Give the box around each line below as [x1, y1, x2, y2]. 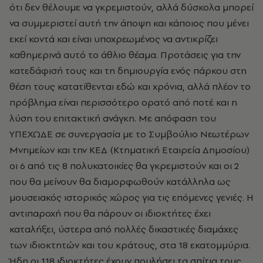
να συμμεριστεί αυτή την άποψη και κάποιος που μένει [9, 16, 249, 29]
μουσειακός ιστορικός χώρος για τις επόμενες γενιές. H [9, 190, 254, 204]
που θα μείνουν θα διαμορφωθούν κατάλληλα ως [9, 174, 231, 188]
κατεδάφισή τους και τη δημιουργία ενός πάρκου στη [9, 63, 247, 77]
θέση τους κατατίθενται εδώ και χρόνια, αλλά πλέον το [9, 79, 251, 93]
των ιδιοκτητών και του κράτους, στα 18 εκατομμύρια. [9, 238, 250, 251]
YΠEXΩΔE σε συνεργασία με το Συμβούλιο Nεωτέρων [9, 127, 249, 140]
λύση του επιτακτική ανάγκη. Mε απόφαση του [9, 111, 216, 124]
